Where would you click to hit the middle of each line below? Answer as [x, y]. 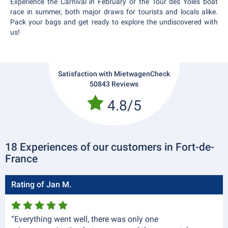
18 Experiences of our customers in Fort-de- [110, 147]
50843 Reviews [114, 84]
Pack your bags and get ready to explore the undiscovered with [114, 22]
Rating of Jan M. [41, 184]
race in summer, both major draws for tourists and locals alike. [114, 12]
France [21, 159]
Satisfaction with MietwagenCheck [114, 74]
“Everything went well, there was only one [85, 219]
